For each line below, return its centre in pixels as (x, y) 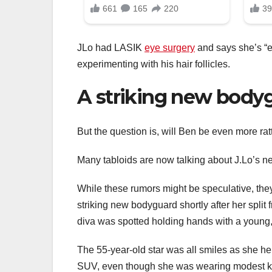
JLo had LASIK (111, 48)
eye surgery (170, 48)
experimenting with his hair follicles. (154, 64)
